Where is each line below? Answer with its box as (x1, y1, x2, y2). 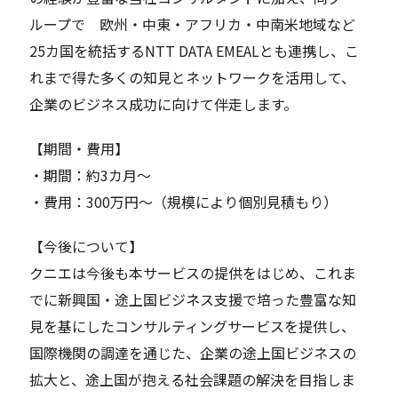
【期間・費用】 (29, 138, 130, 160)
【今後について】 (29, 235, 144, 258)
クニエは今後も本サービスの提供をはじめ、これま (29, 262, 357, 284)
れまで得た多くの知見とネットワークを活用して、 (29, 67, 356, 89)
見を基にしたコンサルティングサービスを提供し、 (29, 315, 356, 338)
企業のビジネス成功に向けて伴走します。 (29, 93, 298, 115)
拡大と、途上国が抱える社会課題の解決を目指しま (29, 369, 356, 391)
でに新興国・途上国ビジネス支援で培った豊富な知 (29, 289, 357, 311)
